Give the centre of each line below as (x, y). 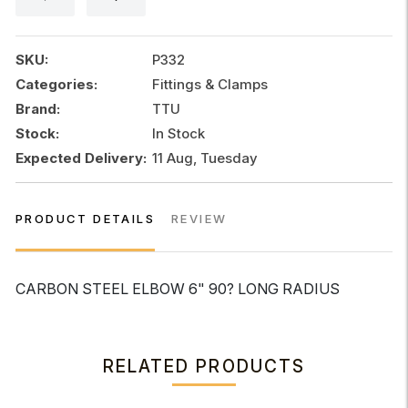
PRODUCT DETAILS (85, 219)
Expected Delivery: (81, 158)
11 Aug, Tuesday (205, 158)
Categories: (56, 84)
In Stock (178, 133)
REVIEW (199, 219)
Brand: (38, 109)
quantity (41, 67)
